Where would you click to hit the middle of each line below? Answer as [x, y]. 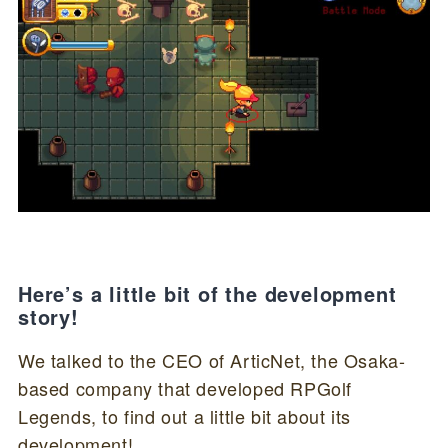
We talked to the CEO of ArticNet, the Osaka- [211, 360]
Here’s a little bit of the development [207, 294]
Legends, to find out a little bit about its [184, 416]
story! [48, 317]
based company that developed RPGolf [184, 388]
